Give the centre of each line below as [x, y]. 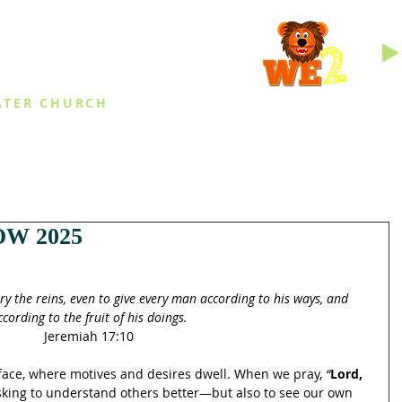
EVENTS [112, 143]
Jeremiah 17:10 [89, 336]
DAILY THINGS [255, 143]
